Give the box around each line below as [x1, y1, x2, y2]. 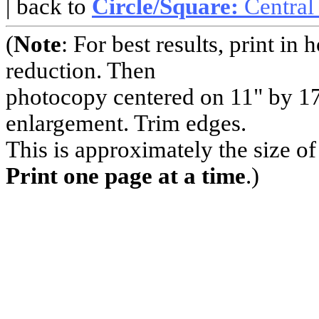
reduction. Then [6, 58, 156, 84]
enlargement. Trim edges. [6, 110, 246, 137]
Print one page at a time [6, 163, 246, 189]
